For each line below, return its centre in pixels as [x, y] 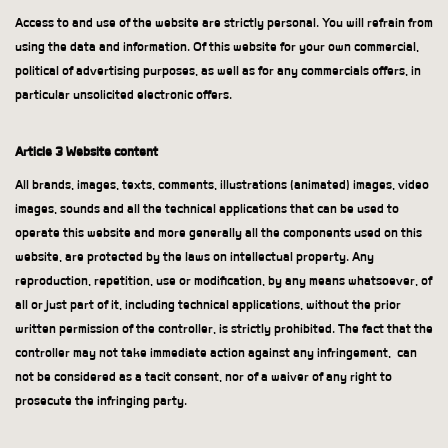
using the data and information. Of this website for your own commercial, [217, 47]
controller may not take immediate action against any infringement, [203, 353]
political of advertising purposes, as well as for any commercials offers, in [218, 71]
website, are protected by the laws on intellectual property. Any [194, 257]
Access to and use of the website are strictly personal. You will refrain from [224, 23]
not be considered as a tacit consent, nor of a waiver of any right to [203, 377]
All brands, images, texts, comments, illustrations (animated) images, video [222, 185]
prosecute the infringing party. [101, 401]
